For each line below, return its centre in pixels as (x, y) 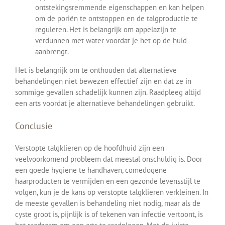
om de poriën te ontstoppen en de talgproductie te (117, 18)
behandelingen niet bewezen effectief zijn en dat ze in (103, 81)
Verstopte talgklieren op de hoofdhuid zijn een (90, 148)
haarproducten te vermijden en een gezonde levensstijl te (108, 181)
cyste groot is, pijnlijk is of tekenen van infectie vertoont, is (109, 214)
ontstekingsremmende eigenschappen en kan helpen (120, 7)
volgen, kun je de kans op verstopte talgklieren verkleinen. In (112, 192)
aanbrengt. (52, 51)
